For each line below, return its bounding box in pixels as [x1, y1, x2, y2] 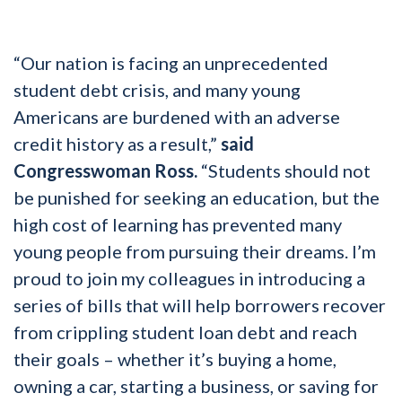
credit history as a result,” [13, 132, 221, 154]
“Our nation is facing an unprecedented [13, 51, 328, 74]
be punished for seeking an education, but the [13, 186, 380, 208]
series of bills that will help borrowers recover [13, 293, 386, 316]
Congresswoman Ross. [13, 159, 197, 181]
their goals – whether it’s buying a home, [13, 347, 336, 370]
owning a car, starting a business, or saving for [13, 374, 379, 397]
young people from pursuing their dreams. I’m [13, 240, 376, 262]
